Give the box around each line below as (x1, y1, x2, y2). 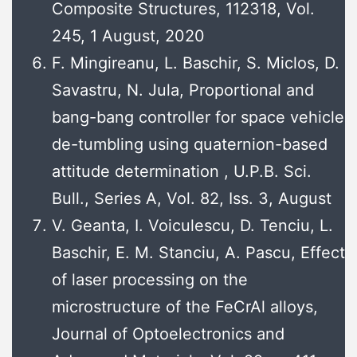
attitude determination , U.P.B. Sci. (52, 162, 312, 182)
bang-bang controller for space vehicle (52, 108, 344, 127)
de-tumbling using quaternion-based (52, 135, 328, 155)
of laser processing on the (52, 270, 248, 290)
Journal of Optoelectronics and (52, 324, 284, 344)
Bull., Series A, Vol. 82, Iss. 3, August (52, 189, 331, 209)
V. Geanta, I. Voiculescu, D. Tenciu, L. (52, 216, 333, 236)
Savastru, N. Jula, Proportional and (52, 80, 314, 100)
